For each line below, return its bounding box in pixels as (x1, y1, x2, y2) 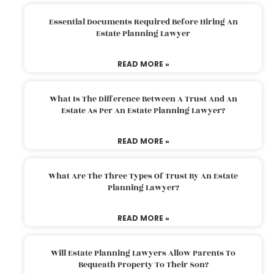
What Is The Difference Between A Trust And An (49, 92, 237, 105)
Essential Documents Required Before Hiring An (48, 15, 238, 28)
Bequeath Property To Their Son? (78, 258, 209, 271)
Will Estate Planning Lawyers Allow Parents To (51, 246, 235, 259)
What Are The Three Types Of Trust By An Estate (48, 169, 238, 182)
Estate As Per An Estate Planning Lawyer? (61, 104, 225, 117)
